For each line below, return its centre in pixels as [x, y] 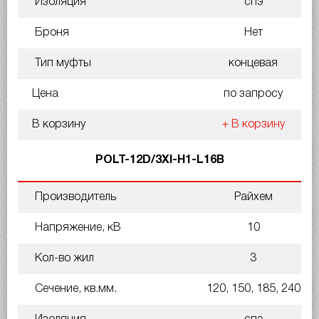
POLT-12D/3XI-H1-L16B [159, 160]
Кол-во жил [63, 258]
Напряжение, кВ [77, 228]
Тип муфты [62, 63]
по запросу [253, 94]
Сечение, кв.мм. [74, 289]
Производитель [74, 197]
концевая [253, 63]
